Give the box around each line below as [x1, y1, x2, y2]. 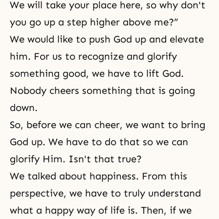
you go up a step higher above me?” [10, 16, 178, 28]
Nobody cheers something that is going [10, 85, 195, 96]
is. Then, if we [125, 204, 192, 216]
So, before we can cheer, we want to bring [10, 119, 205, 131]
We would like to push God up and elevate [10, 33, 204, 45]
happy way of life [45, 204, 125, 216]
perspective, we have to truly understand [10, 187, 201, 199]
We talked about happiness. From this [10, 170, 187, 182]
